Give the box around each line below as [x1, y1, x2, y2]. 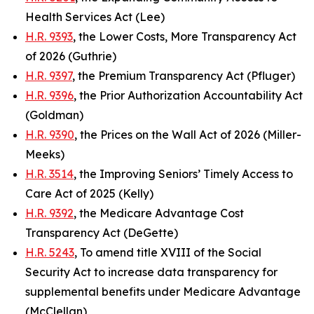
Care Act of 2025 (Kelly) [25, 186, 153, 200]
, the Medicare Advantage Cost [74, 206, 244, 220]
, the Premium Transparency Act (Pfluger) [72, 69, 295, 83]
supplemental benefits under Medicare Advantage [25, 285, 301, 299]
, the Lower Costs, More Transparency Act [73, 29, 296, 43]
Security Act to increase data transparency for [25, 265, 278, 279]
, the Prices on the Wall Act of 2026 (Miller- [74, 128, 301, 142]
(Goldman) [25, 108, 83, 122]
